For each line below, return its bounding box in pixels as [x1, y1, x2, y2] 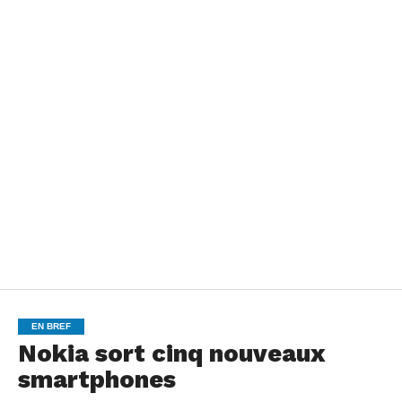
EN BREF [31, 321, 71, 332]
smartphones [17, 365, 176, 395]
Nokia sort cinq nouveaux [17, 339, 325, 369]
